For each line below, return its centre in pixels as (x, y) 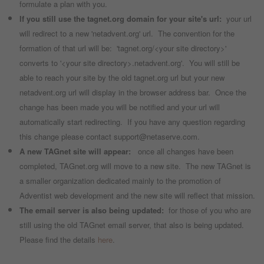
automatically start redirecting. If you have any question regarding (132, 122)
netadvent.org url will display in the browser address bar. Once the (133, 93)
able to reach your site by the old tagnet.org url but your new (122, 78)
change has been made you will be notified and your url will (119, 107)
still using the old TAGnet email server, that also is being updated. (133, 225)
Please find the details (58, 240)
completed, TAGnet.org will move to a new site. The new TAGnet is (135, 166)
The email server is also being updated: (94, 210)
